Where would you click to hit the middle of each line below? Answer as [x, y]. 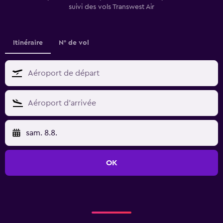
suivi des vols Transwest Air [111, 7]
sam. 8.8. [42, 133]
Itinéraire [28, 43]
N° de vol [74, 43]
